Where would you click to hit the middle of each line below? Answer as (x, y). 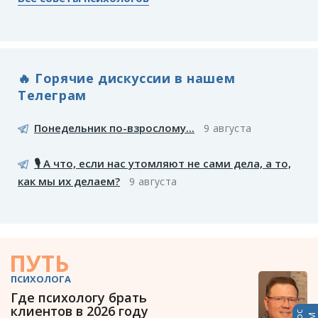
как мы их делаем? (69, 181)
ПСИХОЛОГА (41, 279)
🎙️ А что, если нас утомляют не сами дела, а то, (163, 163)
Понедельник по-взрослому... (114, 127)
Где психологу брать (79, 297)
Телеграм (52, 95)
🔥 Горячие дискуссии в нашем (127, 78)
